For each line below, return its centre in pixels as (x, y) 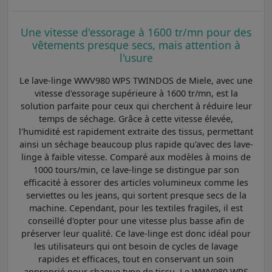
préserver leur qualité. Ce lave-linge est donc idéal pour (136, 233)
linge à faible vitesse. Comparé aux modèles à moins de (136, 157)
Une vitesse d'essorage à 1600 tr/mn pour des (136, 32)
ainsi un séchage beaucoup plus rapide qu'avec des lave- (136, 144)
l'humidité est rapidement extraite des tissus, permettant (136, 131)
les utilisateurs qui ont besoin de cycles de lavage (136, 246)
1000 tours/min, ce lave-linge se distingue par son (136, 169)
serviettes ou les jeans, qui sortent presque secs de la (136, 195)
